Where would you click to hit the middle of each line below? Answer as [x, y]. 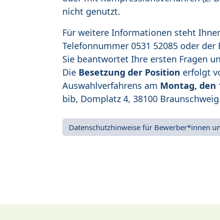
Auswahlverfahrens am [111, 86]
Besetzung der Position [129, 72]
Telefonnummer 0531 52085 [120, 46]
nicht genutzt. [91, 12]
